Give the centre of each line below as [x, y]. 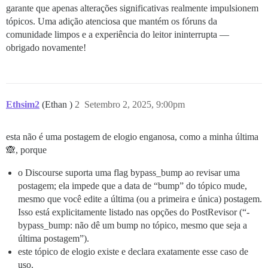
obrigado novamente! [46, 48]
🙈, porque [26, 150]
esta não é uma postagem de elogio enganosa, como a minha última [132, 137]
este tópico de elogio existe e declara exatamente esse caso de [133, 252]
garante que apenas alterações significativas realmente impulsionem [132, 8]
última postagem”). [54, 238]
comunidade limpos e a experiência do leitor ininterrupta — [118, 34]
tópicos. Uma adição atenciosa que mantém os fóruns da [112, 21]
